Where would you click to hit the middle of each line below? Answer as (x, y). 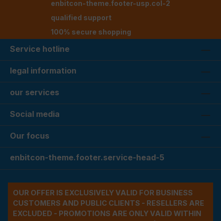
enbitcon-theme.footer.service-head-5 (87, 158)
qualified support (81, 17)
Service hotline (40, 49)
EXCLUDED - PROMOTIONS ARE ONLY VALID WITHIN (107, 214)
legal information (43, 71)
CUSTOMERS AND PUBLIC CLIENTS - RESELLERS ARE (109, 203)
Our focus (30, 136)
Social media (35, 114)
